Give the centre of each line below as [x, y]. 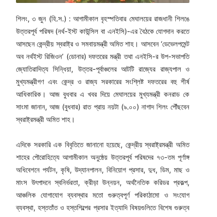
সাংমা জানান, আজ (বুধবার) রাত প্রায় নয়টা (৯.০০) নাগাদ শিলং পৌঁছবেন [103, 107]
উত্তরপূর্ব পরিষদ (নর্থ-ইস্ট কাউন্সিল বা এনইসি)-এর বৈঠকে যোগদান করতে [103, 31]
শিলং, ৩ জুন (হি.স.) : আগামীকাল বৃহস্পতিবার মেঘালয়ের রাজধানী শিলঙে [103, 19]
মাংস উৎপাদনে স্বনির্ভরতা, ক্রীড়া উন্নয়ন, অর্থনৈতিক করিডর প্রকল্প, [103, 183]
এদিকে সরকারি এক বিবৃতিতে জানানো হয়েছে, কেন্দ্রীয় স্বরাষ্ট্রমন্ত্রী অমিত [103, 145]
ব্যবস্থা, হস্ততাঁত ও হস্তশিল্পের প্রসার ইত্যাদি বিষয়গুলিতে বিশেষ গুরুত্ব [103, 208]
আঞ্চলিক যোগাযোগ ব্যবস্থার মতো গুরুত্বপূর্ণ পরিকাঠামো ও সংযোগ [103, 195]
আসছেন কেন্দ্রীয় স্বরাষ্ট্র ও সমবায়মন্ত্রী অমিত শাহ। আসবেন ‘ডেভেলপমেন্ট [103, 44]
